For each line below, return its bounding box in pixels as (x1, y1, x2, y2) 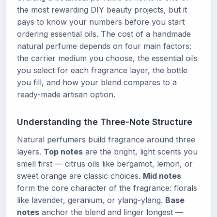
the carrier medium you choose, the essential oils (17, 53, 198, 63)
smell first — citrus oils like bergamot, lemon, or (17, 159, 193, 169)
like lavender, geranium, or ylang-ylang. (17, 195, 165, 205)
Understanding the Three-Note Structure (17, 117, 192, 127)
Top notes (44, 147, 83, 156)
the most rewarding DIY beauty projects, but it (17, 5, 187, 15)
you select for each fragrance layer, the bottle (17, 65, 187, 75)
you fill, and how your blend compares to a (17, 77, 177, 87)
